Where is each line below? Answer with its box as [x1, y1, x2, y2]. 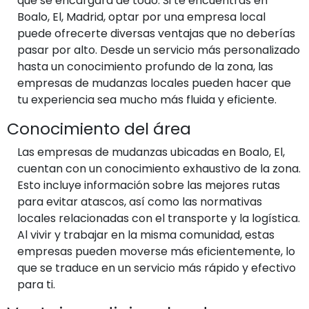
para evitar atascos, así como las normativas [17, 193, 262, 210]
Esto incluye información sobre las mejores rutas [17, 177, 280, 193]
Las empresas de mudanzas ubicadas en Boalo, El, [17, 143, 285, 160]
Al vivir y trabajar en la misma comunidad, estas [17, 226, 275, 243]
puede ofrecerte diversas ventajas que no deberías [17, 25, 295, 41]
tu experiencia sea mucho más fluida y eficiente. [17, 91, 277, 108]
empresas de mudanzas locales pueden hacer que [17, 74, 291, 91]
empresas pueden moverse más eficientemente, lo [17, 243, 295, 259]
